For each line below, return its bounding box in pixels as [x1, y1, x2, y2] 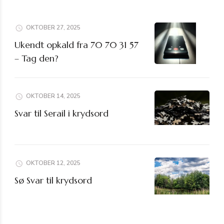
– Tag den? [14, 52, 58, 64]
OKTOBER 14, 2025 [26, 92, 80, 100]
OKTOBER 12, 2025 [26, 159, 80, 167]
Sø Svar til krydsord [14, 174, 92, 186]
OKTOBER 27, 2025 [26, 23, 80, 32]
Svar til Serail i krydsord [14, 107, 108, 119]
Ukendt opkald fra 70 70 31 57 [14, 39, 138, 51]
